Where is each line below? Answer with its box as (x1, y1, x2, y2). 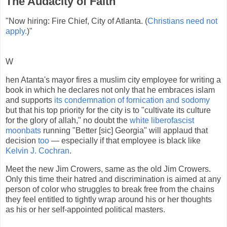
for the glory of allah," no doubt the (6, 116, 130, 125)
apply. (6, 27, 27, 36)
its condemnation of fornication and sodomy (54, 95, 210, 104)
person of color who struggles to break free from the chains (6, 184, 214, 194)
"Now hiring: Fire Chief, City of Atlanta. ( (6, 17, 147, 26)
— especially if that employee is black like (49, 136, 201, 145)
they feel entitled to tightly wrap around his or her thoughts (6, 195, 212, 204)
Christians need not (147, 17, 217, 26)
